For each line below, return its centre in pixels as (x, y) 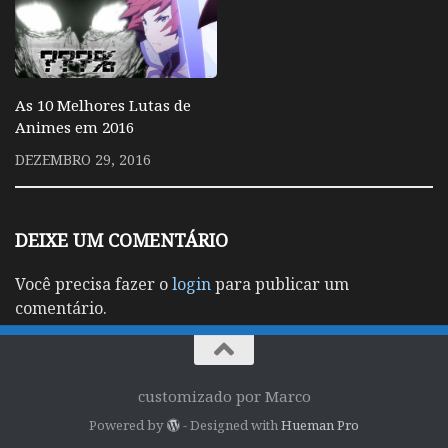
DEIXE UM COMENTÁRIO (121, 240)
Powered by (128, 424)
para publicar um (280, 284)
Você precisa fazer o (93, 284)
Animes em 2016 (74, 127)
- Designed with (230, 424)
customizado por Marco (224, 396)
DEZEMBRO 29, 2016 (83, 160)
